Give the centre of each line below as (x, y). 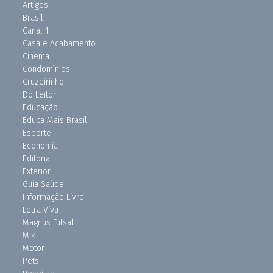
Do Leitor (39, 95)
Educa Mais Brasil (55, 120)
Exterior (37, 172)
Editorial (37, 159)
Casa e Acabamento (59, 44)
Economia (40, 146)
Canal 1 (36, 31)
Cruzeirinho (43, 82)
